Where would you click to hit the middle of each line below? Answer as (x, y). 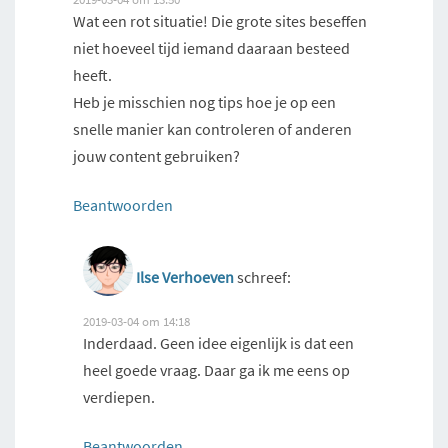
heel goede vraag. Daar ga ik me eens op (216, 370)
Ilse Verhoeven (185, 277)
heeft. (92, 75)
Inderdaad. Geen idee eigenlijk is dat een (218, 343)
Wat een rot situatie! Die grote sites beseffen (220, 21)
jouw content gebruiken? (156, 156)
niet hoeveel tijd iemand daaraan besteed (211, 48)
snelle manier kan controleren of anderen (212, 129)
